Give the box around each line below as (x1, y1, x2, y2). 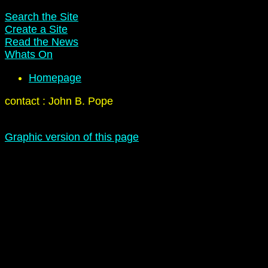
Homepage (29, 72, 81, 84)
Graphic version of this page (5, 131, 139, 143)
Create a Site (5, 23, 68, 35)
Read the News (5, 36, 78, 48)
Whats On (5, 48, 53, 60)
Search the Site (5, 11, 78, 23)
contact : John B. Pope (5, 95, 113, 107)
